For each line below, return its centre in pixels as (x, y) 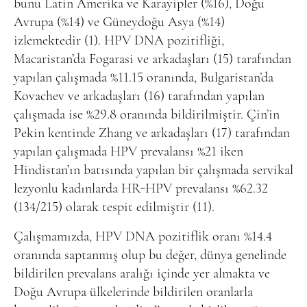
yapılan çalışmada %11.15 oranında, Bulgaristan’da (144, 78)
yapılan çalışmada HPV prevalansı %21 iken (128, 152)
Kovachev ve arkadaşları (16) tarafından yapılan (139, 96)
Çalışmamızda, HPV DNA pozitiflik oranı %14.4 (143, 237)
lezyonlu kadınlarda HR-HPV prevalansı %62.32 (141, 189)
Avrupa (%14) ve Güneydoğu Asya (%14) (119, 22)
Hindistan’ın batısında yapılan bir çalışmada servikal (153, 170)
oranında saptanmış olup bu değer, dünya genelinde (150, 255)
